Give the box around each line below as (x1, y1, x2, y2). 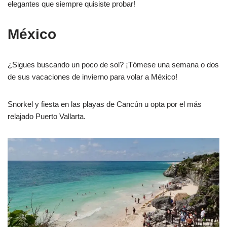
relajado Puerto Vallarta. (8, 111, 86, 121)
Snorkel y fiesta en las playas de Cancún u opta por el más (8, 99, 202, 108)
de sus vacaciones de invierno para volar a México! (8, 72, 179, 81)
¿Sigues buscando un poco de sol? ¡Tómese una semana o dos (8, 60, 219, 69)
